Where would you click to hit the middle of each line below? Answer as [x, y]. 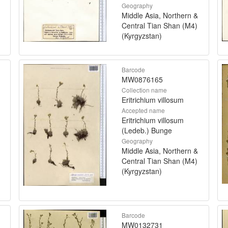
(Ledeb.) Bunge [147, 130]
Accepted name [143, 110]
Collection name [144, 90]
